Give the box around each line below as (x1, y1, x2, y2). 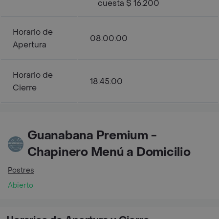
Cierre (13, 83, 37, 93)
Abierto (8, 181, 33, 190)
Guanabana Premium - (27, 128, 157, 143)
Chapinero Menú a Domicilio (27, 145, 191, 160)
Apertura (13, 40, 46, 50)
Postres (8, 166, 34, 175)
